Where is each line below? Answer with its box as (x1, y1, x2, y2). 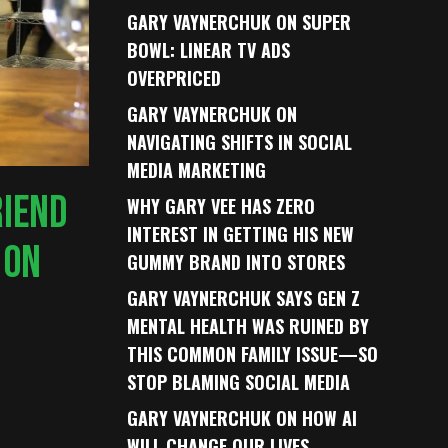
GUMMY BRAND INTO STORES (127, 249, 346, 275)
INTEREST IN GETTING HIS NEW (127, 221, 355, 247)
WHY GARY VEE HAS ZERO (127, 193, 316, 219)
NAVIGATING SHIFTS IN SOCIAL (127, 129, 353, 155)
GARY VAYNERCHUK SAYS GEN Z (127, 285, 361, 311)
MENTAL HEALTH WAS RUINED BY (127, 313, 370, 339)
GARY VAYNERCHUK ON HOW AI (127, 405, 358, 431)
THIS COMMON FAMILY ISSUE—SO (127, 341, 379, 367)
